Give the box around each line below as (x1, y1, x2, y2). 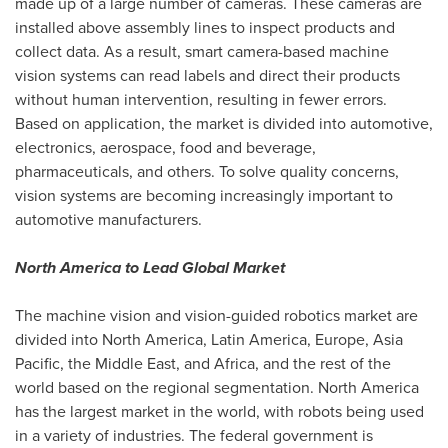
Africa (214, 352, 255, 375)
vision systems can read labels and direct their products (15, 64, 400, 87)
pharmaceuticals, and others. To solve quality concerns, (15, 160, 399, 183)
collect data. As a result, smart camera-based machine (15, 40, 389, 63)
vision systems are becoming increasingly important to (15, 184, 393, 207)
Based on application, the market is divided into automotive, (15, 112, 433, 135)
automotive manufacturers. (15, 208, 202, 231)
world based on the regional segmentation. (15, 376, 318, 399)
